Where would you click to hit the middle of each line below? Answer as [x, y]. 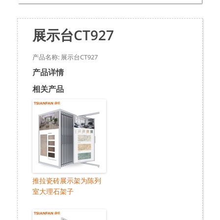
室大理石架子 [53, 191]
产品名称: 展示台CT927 [65, 57]
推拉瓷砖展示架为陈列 [67, 180]
